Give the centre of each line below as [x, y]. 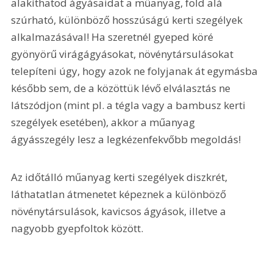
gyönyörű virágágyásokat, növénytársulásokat [124, 54]
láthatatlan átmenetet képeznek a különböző [120, 194]
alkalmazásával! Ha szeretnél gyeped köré [114, 37]
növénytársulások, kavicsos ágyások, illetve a [120, 211]
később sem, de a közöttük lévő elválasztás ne [122, 88]
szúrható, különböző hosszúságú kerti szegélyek [128, 20]
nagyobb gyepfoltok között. [80, 228]
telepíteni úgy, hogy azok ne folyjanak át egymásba [136, 71]
